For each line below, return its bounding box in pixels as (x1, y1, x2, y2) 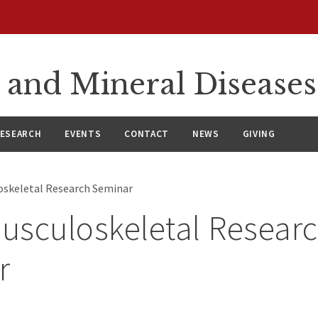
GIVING (242, 128, 275, 141)
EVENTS (65, 128, 102, 141)
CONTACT (124, 128, 170, 141)
